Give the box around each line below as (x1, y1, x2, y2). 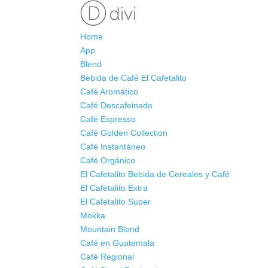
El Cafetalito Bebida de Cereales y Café (80, 169, 230, 179)
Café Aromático (80, 87, 139, 96)
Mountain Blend (80, 224, 140, 234)
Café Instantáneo (80, 142, 146, 151)
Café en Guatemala (80, 238, 155, 248)
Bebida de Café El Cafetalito (80, 73, 187, 83)
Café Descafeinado (80, 100, 156, 110)
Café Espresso (80, 114, 136, 124)
